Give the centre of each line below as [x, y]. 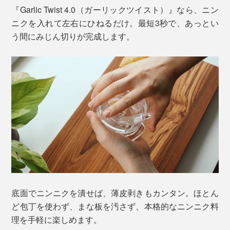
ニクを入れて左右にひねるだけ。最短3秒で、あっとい [115, 23]
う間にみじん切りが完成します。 [73, 36]
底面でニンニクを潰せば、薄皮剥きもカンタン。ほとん [115, 193]
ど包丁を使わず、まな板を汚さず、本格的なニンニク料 [115, 206]
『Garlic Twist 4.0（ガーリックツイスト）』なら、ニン [115, 9]
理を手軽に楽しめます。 [57, 219]
